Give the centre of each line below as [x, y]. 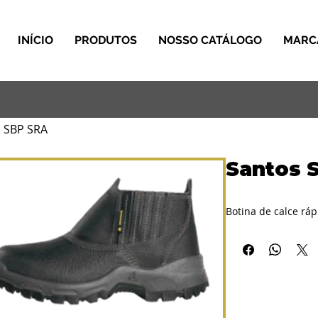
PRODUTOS [106, 40]
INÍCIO [35, 40]
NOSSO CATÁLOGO [210, 40]
